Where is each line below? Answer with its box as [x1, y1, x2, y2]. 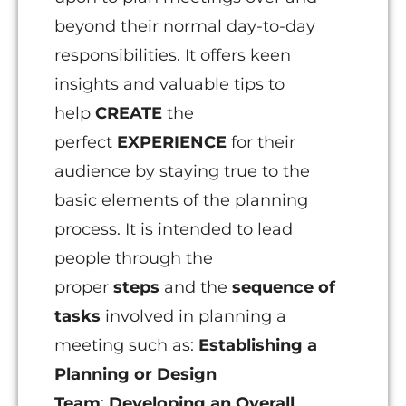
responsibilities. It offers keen [54, 45, 291, 66]
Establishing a [198, 335, 317, 356]
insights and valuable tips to [54, 74, 285, 95]
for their [231, 132, 295, 153]
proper [54, 277, 113, 298]
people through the [54, 248, 213, 269]
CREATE [95, 103, 162, 124]
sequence [232, 277, 314, 298]
